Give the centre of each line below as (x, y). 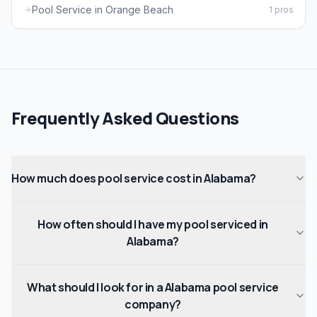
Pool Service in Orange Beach (103, 10)
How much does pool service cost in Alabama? (134, 179)
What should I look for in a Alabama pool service (153, 288)
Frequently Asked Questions (125, 118)
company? (153, 305)
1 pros (281, 10)
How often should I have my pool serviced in (153, 225)
